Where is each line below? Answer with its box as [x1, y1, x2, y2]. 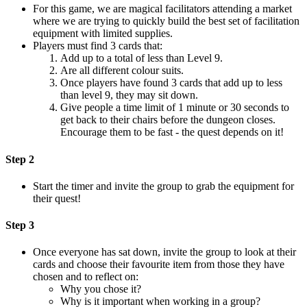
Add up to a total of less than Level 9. [60, 52, 223, 64]
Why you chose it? [60, 283, 141, 295]
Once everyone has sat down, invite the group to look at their [33, 246, 296, 258]
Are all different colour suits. [60, 64, 186, 77]
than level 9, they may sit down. [60, 89, 198, 101]
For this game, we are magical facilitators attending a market [33, 3, 292, 15]
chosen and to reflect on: [33, 271, 138, 283]
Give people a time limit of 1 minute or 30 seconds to [60, 101, 289, 114]
